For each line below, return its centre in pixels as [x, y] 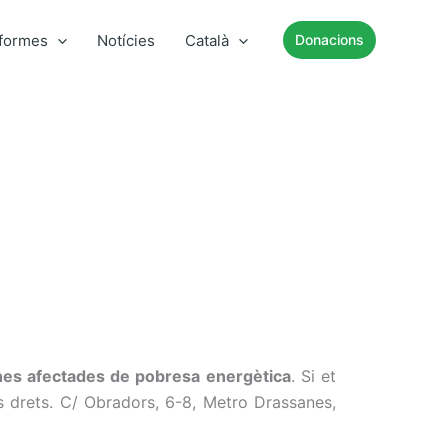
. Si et [313, 376]
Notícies [126, 40]
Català [207, 40]
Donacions [329, 39]
